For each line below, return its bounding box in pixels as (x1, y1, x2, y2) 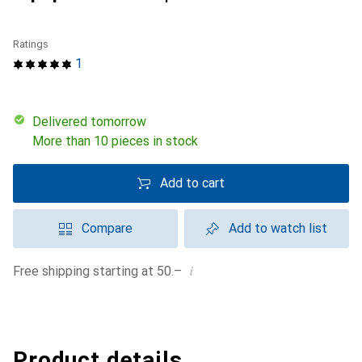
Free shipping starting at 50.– (20, 263, 182, 279)
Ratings (13, 38, 48, 50)
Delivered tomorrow (41, 114, 146, 129)
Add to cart (160, 175, 225, 191)
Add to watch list (229, 221, 327, 236)
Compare (81, 221, 133, 236)
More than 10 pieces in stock (32, 133, 198, 149)
